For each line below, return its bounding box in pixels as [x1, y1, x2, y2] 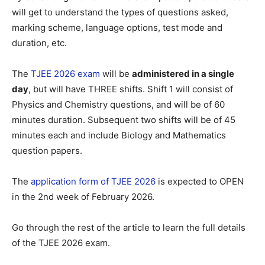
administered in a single [132, 67, 234, 79]
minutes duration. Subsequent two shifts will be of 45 [12, 114, 235, 125]
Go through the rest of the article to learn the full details [12, 221, 245, 233]
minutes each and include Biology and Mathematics [12, 129, 226, 141]
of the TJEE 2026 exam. [12, 237, 110, 248]
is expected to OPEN [156, 175, 244, 187]
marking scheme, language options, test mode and [12, 21, 222, 33]
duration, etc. [12, 37, 67, 49]
